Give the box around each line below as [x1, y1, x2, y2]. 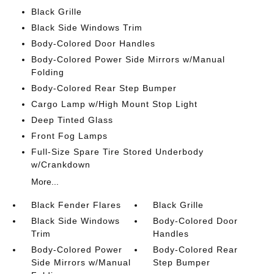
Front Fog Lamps [31, 131, 108, 141]
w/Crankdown [31, 160, 91, 170]
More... [31, 177, 59, 187]
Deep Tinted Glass [31, 115, 113, 125]
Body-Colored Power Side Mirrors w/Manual [31, 54, 225, 65]
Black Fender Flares [31, 200, 121, 210]
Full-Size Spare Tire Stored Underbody [31, 147, 204, 157]
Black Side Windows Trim [31, 23, 143, 33]
